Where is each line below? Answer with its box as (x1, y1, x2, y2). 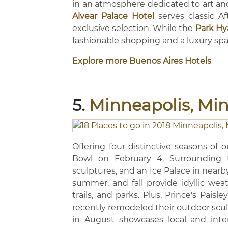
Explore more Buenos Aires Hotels (72, 56, 211, 66)
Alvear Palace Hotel (72, 11, 155, 21)
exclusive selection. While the (72, 23, 195, 33)
